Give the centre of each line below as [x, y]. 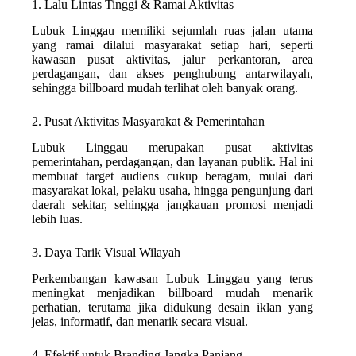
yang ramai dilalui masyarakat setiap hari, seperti [173, 45]
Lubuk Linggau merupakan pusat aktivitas [173, 147]
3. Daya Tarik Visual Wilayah [106, 252]
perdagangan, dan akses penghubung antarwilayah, [173, 74]
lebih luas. [57, 219]
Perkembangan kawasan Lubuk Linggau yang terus [173, 278]
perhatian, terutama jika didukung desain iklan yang [173, 307]
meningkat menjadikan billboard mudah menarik [173, 292]
